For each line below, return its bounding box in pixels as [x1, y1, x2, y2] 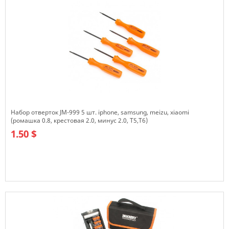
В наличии [11, 181, 44, 191]
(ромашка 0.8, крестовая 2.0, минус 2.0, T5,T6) [11, 116, 148, 125]
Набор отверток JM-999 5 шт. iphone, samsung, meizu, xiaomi [11, 108, 189, 117]
